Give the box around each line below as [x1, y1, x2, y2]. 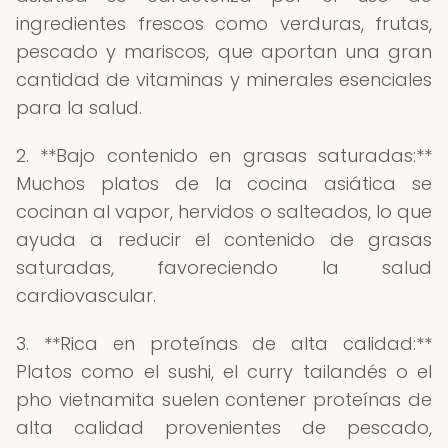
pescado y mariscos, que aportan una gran [16, 39, 432, 64]
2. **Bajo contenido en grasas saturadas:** [16, 143, 432, 168]
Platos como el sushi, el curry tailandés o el [16, 359, 432, 384]
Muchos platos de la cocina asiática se [16, 171, 432, 196]
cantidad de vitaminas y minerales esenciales [16, 67, 432, 92]
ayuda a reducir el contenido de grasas [16, 227, 432, 252]
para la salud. [16, 95, 142, 120]
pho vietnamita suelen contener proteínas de [16, 387, 432, 412]
